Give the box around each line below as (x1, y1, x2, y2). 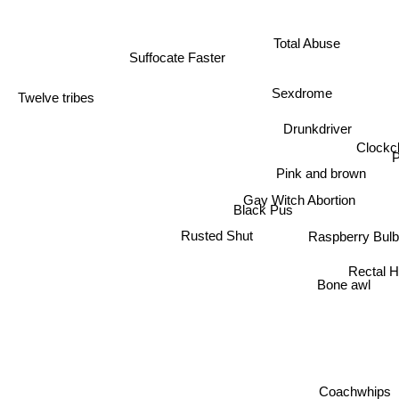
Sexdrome (272, 85, 332, 101)
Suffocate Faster (125, 53, 222, 69)
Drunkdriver (280, 119, 349, 135)
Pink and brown (275, 167, 366, 183)
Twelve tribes (15, 93, 93, 109)
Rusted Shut (178, 230, 251, 246)
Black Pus (232, 207, 292, 223)
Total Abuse (273, 36, 340, 52)
